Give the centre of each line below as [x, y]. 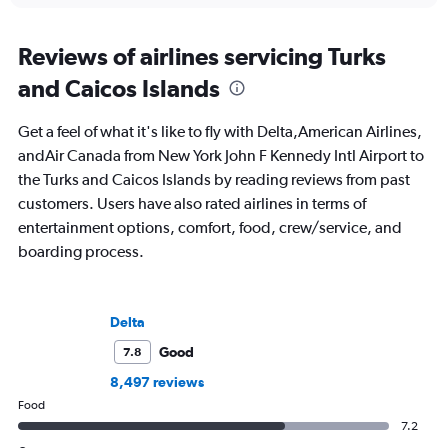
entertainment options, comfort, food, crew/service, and [210, 228]
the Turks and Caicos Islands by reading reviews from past [214, 180]
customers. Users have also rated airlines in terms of [192, 204]
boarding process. [81, 252]
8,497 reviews [157, 382]
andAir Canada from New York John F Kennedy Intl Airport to [221, 156]
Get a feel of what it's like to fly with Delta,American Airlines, [220, 132]
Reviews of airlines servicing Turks [202, 56]
